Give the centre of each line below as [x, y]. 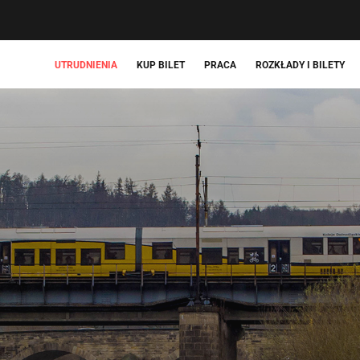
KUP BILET [161, 65]
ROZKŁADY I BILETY [300, 65]
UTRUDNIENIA [86, 65]
